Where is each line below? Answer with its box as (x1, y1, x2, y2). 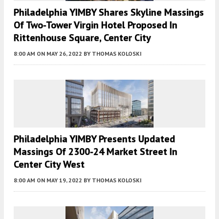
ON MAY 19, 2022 (37, 176, 82, 184)
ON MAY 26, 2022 (37, 50, 82, 58)
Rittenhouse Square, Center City (14, 31, 151, 44)
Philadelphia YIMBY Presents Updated (14, 132, 175, 145)
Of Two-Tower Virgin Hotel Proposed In (14, 19, 177, 32)
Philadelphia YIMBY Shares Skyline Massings (14, 6, 204, 19)
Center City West (14, 157, 85, 171)
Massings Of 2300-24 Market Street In (14, 145, 177, 158)
